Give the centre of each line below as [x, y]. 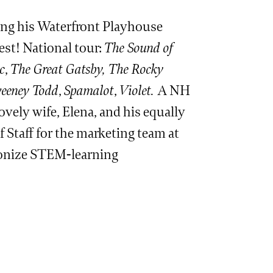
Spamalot [89, 91]
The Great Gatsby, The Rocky [87, 69]
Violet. [138, 91]
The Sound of [139, 48]
